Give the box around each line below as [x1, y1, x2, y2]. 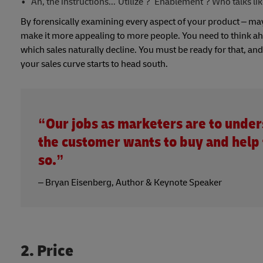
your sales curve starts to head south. [21, 58, 170, 70]
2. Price [21, 240, 73, 261]
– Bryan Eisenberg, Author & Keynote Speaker [38, 176, 222, 188]
